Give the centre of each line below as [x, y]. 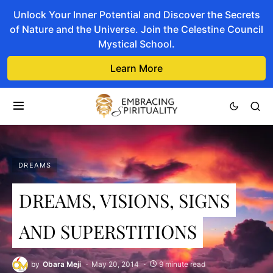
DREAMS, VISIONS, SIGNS [124, 200]
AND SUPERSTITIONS [108, 231]
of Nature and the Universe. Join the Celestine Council [136, 29]
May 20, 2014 [115, 264]
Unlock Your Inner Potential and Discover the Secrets [136, 15]
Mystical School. [136, 44]
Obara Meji [62, 264]
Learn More [136, 68]
